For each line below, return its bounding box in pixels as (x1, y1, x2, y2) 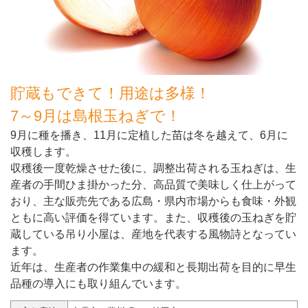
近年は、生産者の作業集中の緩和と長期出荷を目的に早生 (10, 261, 296, 273)
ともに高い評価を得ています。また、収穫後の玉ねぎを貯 (10, 211, 296, 223)
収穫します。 (10, 145, 76, 157)
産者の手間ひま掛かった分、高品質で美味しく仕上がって (10, 178, 296, 190)
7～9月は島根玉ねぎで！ (10, 107, 181, 124)
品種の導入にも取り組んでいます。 (10, 277, 186, 289)
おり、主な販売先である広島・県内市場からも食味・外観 (10, 195, 296, 207)
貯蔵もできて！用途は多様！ (10, 84, 210, 102)
